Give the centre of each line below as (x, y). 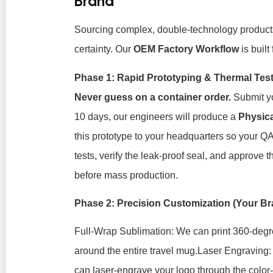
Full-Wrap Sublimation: (124, 232)
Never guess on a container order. (153, 97)
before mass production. (126, 175)
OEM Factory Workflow (186, 49)
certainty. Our (104, 49)
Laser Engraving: (234, 251)
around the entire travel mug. (136, 251)
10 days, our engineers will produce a (156, 116)
